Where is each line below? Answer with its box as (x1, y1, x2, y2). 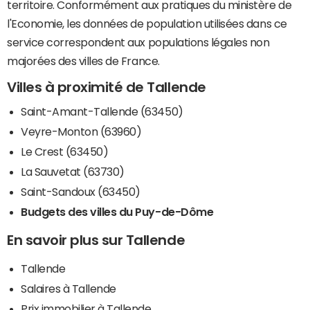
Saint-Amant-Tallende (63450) (21, 106, 183, 118)
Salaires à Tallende (21, 283, 116, 295)
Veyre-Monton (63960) (21, 126, 142, 138)
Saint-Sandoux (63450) (21, 186, 140, 198)
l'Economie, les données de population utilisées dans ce (7, 17, 287, 29)
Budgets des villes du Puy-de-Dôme (21, 206, 214, 218)
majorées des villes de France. (7, 55, 160, 66)
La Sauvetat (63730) (21, 166, 125, 178)
